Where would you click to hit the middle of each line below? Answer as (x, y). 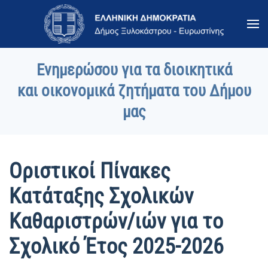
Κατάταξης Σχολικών (101, 196)
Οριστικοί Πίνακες (90, 171)
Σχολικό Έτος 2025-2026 (116, 246)
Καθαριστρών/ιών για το (116, 221)
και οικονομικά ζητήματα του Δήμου (134, 91)
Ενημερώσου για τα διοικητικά (134, 70)
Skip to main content (67, 34)
